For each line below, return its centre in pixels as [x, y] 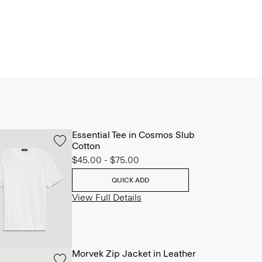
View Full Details [107, 197]
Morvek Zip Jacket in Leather [134, 253]
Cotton [86, 146]
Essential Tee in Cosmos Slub [133, 135]
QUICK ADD [130, 180]
